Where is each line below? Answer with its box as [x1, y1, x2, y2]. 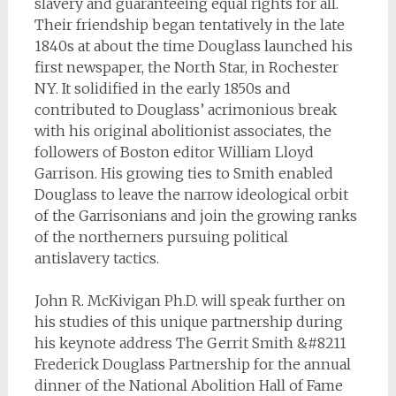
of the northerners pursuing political [34, 228, 288, 247]
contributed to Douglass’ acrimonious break [34, 101, 337, 119]
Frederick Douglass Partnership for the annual [34, 355, 351, 374]
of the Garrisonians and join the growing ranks [34, 207, 357, 225]
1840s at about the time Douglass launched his [34, 37, 353, 56]
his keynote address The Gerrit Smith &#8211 [34, 334, 346, 353]
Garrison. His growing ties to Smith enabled [34, 164, 333, 183]
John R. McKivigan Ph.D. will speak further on [34, 292, 346, 310]
